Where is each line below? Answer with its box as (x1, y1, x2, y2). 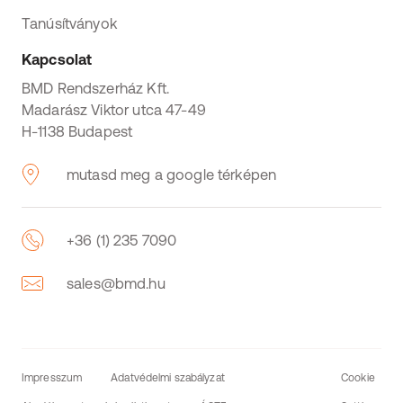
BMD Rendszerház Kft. (22, 80, 169, 96)
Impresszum (22, 372, 83, 384)
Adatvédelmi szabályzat (111, 372, 225, 384)
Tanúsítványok (22, 15, 117, 31)
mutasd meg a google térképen (67, 166, 277, 183)
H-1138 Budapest (22, 123, 133, 139)
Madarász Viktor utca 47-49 (22, 102, 206, 118)
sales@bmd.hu (67, 275, 166, 291)
